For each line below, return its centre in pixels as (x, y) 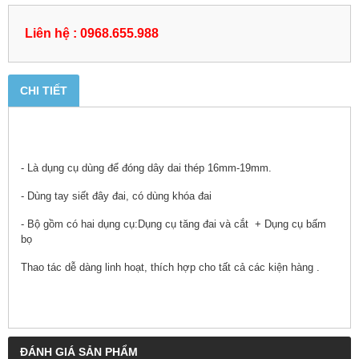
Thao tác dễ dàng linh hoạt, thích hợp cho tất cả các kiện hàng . (170, 267)
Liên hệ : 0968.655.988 (92, 32)
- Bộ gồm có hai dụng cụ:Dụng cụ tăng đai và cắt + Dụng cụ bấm (173, 224)
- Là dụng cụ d (54, 167)
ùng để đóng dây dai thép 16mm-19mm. (179, 167)
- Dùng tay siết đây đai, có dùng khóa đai (119, 196)
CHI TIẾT (44, 90)
